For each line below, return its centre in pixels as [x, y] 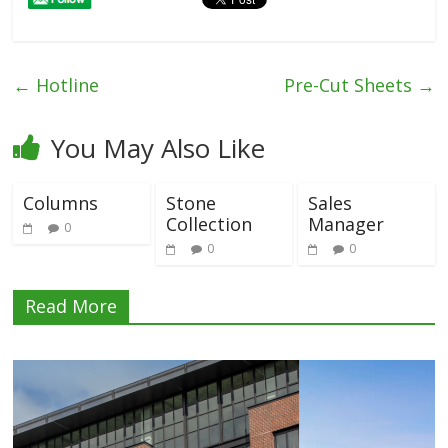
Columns [61, 203]
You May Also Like [158, 148]
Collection [208, 224]
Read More [71, 306]
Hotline [65, 85]
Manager [345, 224]
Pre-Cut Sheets [350, 85]
